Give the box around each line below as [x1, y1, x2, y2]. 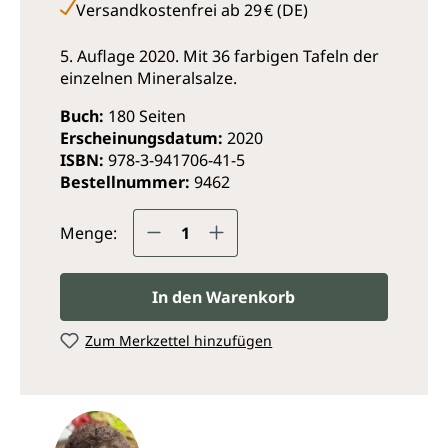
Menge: [59, 221, 117, 244]
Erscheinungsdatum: [59, 126, 227, 149]
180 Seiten [107, 104, 186, 127]
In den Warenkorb [152, 285, 296, 308]
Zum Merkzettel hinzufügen [85, 330, 273, 350]
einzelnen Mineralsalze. [59, 66, 237, 89]
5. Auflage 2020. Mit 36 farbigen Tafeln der [59, 44, 379, 67]
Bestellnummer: [59, 170, 194, 193]
